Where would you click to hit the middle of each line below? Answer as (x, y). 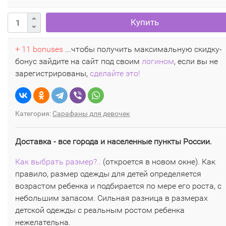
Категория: (34, 114)
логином (158, 61)
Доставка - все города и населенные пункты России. (114, 142)
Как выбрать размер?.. (58, 162)
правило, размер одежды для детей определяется (108, 174)
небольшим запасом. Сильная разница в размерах (111, 198)
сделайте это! (115, 73)
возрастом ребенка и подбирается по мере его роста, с (118, 186)
